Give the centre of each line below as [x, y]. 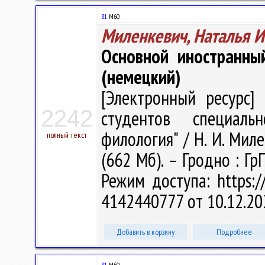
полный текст [67, 135]
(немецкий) [141, 77]
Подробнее [234, 232]
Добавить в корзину [146, 232]
